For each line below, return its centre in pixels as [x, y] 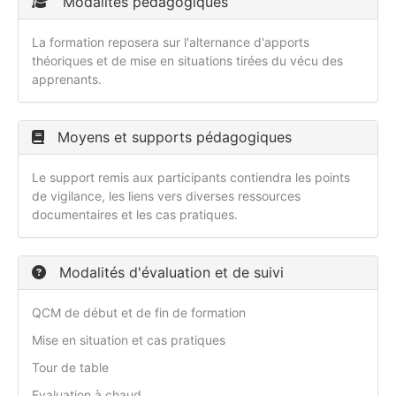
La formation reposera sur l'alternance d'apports [171, 42]
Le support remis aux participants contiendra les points [191, 178]
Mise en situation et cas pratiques [129, 340]
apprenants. [67, 80]
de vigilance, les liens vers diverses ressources [166, 196]
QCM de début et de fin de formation [139, 313]
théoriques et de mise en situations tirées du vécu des [187, 61]
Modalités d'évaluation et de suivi [169, 273]
